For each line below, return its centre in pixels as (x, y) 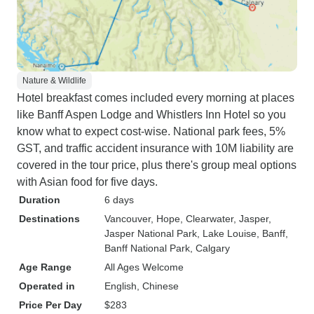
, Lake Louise (227, 233)
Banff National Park (147, 248)
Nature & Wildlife (54, 81)
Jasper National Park (151, 233)
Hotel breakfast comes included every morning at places (156, 98)
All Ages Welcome (144, 267)
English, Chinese (142, 286)
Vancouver (128, 219)
